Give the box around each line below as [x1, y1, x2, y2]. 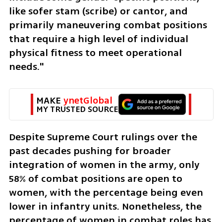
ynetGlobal [63, 93, 112, 108]
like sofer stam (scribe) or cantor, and [8, 3, 188, 18]
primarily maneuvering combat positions [8, 17, 207, 32]
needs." [8, 59, 44, 74]
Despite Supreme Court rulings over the [8, 129, 197, 144]
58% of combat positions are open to [8, 171, 182, 186]
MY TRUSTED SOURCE [36, 103, 118, 115]
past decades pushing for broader [8, 143, 171, 158]
